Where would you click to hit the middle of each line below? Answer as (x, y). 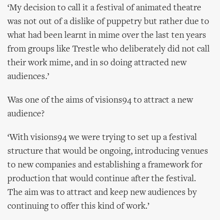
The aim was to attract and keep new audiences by (102, 193)
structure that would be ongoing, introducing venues (108, 151)
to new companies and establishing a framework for (105, 165)
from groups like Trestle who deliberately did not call (109, 49)
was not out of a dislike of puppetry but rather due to (108, 22)
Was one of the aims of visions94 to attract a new (100, 100)
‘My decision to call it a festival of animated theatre (104, 8)
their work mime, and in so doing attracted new (97, 63)
